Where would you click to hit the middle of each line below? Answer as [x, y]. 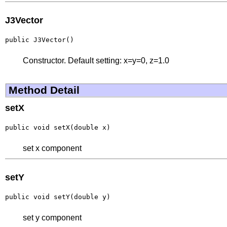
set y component [52, 217]
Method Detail [44, 90]
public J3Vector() [40, 40]
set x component [52, 148]
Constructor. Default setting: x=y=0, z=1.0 [96, 60]
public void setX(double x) [58, 127]
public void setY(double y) [58, 197]
